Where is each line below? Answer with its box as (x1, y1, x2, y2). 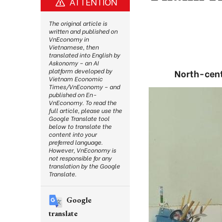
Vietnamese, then (49, 43, 99, 51)
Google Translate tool (49, 114, 110, 122)
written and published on (49, 27, 117, 35)
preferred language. (49, 138, 103, 146)
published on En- (49, 90, 96, 99)
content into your (49, 130, 97, 138)
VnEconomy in (49, 35, 89, 43)
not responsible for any (49, 154, 111, 162)
